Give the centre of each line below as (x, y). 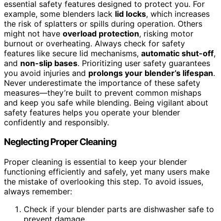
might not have (33, 33)
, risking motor (166, 33)
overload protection (101, 33)
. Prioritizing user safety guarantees (144, 63)
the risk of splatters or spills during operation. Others (103, 23)
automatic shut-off (177, 53)
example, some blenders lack (59, 14)
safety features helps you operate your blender (92, 112)
